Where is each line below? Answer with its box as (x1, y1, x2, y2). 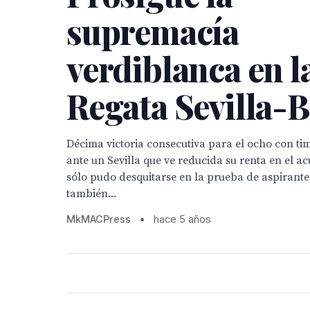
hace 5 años (154, 213, 211, 225)
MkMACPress (66, 213, 131, 225)
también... (66, 187, 116, 201)
